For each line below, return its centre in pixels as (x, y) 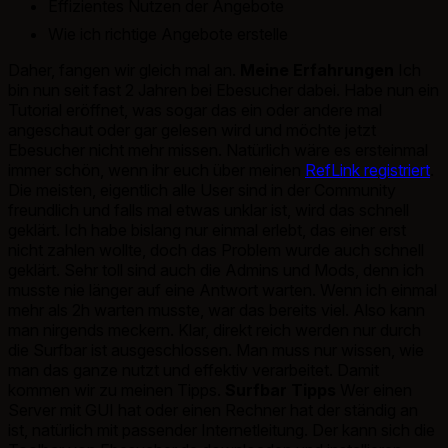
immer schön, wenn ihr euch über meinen (156, 169)
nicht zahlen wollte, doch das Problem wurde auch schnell (216, 249)
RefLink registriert (367, 169)
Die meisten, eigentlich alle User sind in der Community (202, 189)
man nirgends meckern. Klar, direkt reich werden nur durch (214, 329)
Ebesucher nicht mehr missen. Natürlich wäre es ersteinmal (218, 149)
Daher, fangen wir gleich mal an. (124, 69)
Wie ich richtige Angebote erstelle (168, 33)
